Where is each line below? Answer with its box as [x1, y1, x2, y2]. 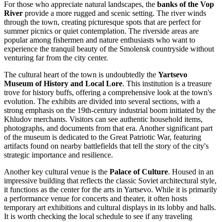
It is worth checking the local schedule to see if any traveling [4, 212, 192, 221]
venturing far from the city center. [4, 54, 108, 62]
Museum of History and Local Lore [4, 79, 122, 88]
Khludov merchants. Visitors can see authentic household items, [4, 115, 203, 124]
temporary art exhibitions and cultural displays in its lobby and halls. [4, 203, 216, 212]
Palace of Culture [110, 167, 168, 176]
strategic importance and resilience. [4, 151, 113, 160]
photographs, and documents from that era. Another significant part [4, 124, 213, 133]
